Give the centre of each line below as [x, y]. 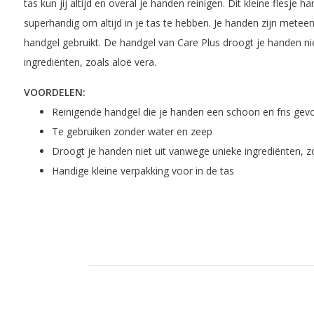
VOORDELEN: [54, 92]
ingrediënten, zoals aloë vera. [90, 62]
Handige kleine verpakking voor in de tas [143, 170]
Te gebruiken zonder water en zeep [132, 131]
